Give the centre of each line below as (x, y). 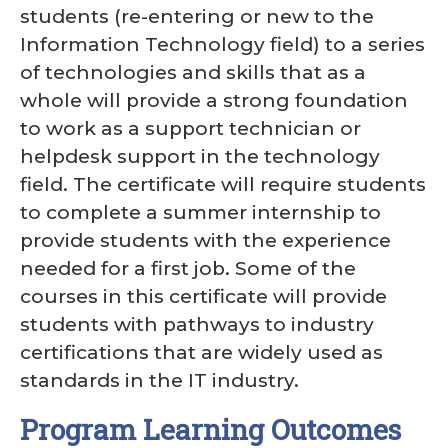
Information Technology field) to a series (222, 44)
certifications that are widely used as (201, 352)
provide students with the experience (205, 240)
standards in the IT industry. (159, 380)
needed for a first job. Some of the (188, 268)
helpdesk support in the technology (200, 156)
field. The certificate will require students (223, 184)
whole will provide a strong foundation (214, 100)
